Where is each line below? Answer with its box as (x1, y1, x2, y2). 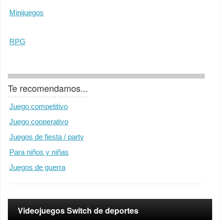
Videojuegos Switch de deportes (18, 205, 138, 216)
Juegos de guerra (9, 163, 65, 171)
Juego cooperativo (9, 117, 68, 126)
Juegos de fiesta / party (9, 133, 84, 141)
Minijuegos (9, 8, 44, 17)
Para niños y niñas (9, 148, 69, 156)
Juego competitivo (9, 102, 68, 110)
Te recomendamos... (8, 82, 88, 94)
